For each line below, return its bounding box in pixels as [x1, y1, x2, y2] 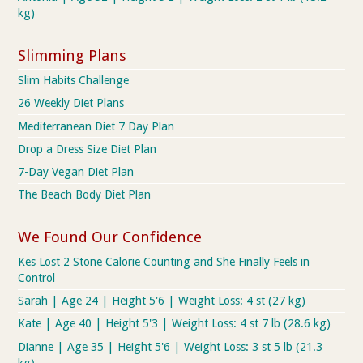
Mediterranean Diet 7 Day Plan [18, 119, 175, 133]
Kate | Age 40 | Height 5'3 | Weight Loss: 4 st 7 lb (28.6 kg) [18, 317, 331, 331]
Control [18, 271, 56, 285]
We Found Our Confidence [18, 228, 203, 246]
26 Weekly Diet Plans [18, 96, 125, 110]
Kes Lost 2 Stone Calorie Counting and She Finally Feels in [18, 255, 310, 269]
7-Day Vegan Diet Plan [18, 164, 135, 178]
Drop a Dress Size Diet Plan [18, 142, 157, 156]
